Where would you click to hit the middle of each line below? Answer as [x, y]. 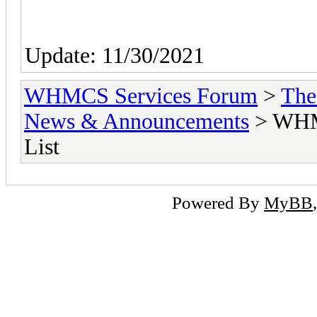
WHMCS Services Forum [141, 96]
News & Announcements [137, 121]
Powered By [218, 202]
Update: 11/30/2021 [115, 55]
